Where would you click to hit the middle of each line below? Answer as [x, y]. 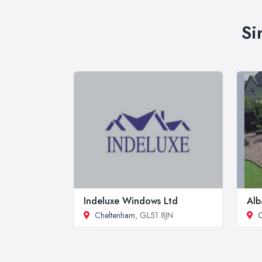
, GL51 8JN [154, 215]
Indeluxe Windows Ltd [131, 201]
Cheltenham [115, 215]
